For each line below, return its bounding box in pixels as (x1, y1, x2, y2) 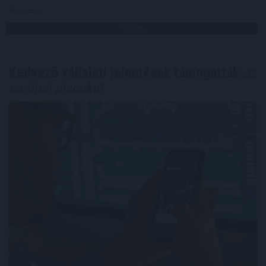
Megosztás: (9, 6, 44, 15)
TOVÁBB (119, 24, 144, 33)
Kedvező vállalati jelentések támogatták (9, 64, 239, 81)
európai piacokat (9, 80, 103, 97)
